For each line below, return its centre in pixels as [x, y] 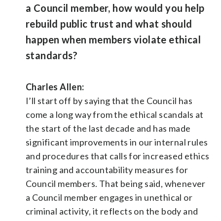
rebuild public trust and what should [109, 23]
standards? [52, 55]
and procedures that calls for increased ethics [118, 156]
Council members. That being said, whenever [116, 183]
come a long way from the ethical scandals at [115, 114]
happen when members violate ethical [113, 39]
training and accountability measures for [107, 169]
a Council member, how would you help [115, 8]
